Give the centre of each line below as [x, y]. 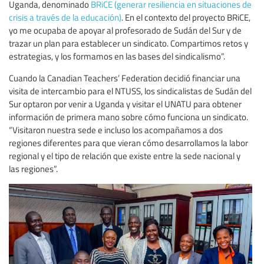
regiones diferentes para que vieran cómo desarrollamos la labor [128, 143]
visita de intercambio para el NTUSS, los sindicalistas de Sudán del [130, 91]
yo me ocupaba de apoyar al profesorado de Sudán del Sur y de [125, 30]
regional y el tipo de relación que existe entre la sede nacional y [125, 156]
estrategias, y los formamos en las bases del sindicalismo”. [117, 56]
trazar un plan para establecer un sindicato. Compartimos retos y [128, 43]
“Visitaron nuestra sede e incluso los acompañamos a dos [116, 130]
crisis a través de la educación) [65, 17]
